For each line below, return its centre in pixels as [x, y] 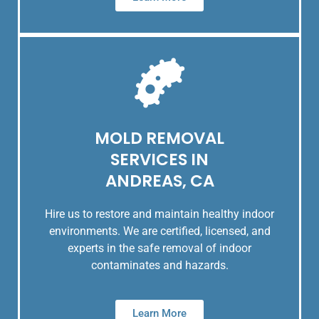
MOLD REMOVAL [159, 138]
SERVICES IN [159, 160]
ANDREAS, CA [159, 181]
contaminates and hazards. [159, 266]
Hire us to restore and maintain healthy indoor [159, 214]
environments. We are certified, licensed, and [159, 231]
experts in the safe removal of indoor [159, 249]
